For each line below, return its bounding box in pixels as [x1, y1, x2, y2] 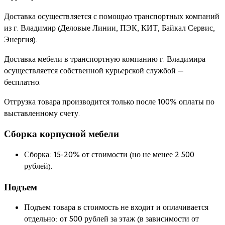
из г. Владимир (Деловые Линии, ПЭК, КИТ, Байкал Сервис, [4, 22, 215, 34]
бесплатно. [4, 76, 41, 88]
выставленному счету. [4, 107, 80, 120]
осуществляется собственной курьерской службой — [4, 65, 184, 77]
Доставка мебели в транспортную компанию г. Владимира [4, 53, 205, 65]
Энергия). [4, 34, 37, 46]
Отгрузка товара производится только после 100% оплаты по [4, 96, 214, 108]
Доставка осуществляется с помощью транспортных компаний [4, 11, 219, 23]
